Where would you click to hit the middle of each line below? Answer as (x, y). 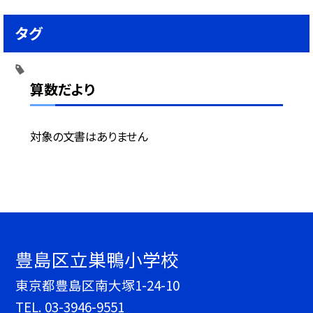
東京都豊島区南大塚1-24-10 (98, 285)
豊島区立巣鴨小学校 (97, 259)
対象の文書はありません (88, 136)
